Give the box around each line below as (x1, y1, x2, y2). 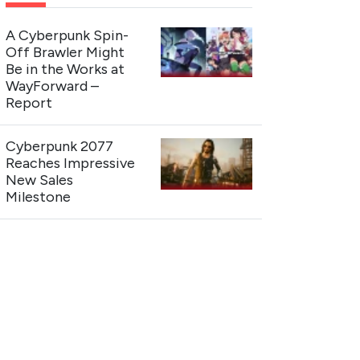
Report (6, 93, 53, 112)
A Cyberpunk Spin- (6, 26, 129, 44)
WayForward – (6, 76, 100, 95)
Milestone (6, 187, 72, 206)
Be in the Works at (6, 59, 125, 78)
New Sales (6, 170, 74, 189)
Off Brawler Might (6, 43, 125, 61)
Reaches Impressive (6, 153, 136, 172)
